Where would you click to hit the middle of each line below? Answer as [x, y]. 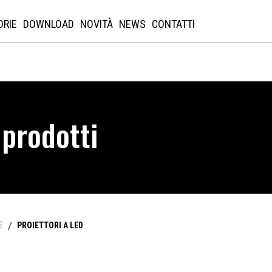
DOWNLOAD [49, 24]
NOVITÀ [97, 24]
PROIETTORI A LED [50, 225]
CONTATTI [174, 24]
